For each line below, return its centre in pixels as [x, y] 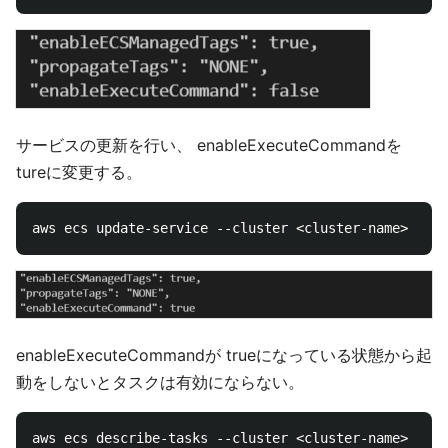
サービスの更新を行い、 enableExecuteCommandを [209, 144]
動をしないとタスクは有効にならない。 [160, 382]
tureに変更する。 [79, 171]
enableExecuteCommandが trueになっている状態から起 [224, 355]
